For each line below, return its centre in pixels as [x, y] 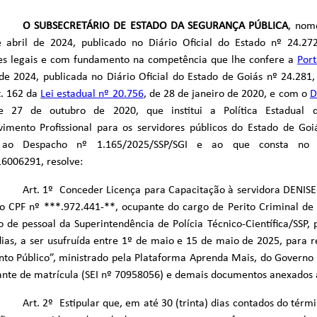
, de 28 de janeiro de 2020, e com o [226, 94]
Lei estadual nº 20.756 [92, 94]
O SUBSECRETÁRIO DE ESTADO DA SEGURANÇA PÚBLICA [155, 27]
